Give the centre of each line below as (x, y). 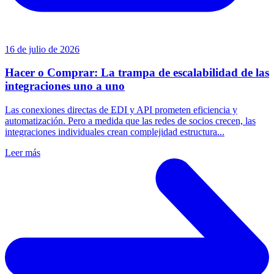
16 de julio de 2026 (42, 49)
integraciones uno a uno (65, 86)
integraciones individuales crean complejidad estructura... (115, 132)
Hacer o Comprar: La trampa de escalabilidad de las (137, 73)
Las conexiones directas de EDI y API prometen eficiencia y (121, 110)
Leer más (23, 153)
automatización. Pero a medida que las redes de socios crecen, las (130, 121)
